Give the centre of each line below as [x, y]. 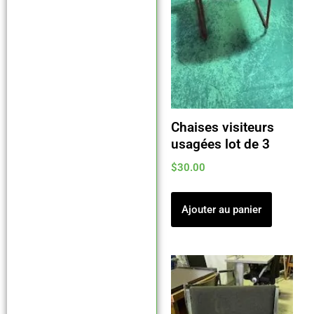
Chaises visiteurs [222, 128]
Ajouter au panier [221, 209]
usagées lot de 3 [220, 144]
